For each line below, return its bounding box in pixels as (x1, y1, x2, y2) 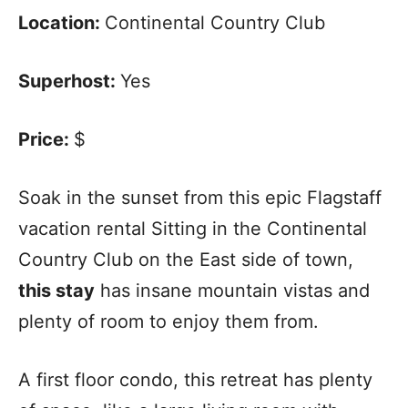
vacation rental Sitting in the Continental (18, 218, 367, 240)
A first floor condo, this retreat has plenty (18, 369, 372, 392)
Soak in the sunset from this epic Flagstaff (18, 187, 382, 209)
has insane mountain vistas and (95, 280, 370, 302)
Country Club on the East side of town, (18, 249, 353, 271)
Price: (18, 128, 74, 151)
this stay (18, 280, 95, 302)
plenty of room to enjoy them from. (18, 311, 319, 333)
